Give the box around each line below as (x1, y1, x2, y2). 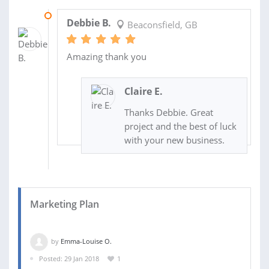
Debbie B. (66, 16, 111, 29)
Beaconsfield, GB (124, 18, 198, 31)
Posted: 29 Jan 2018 (39, 253, 99, 263)
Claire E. (124, 84, 163, 98)
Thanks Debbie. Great (124, 106, 213, 118)
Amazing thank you (66, 50, 147, 62)
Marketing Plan (30, 197, 99, 211)
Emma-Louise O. (61, 236, 112, 246)
